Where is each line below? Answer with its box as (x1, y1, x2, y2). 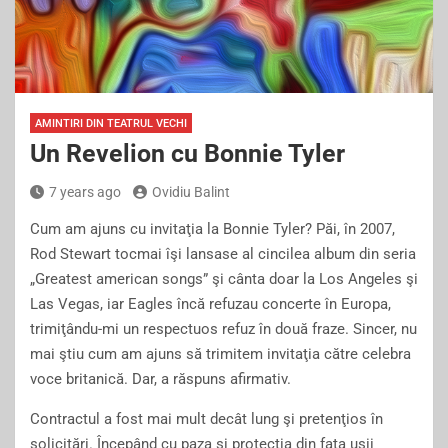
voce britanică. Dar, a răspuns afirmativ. (30, 370, 291, 388)
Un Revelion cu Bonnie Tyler (30, 139, 345, 168)
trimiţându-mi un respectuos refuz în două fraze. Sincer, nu (30, 320, 417, 338)
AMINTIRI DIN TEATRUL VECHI (35, 117, 187, 130)
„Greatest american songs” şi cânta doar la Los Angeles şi (30, 270, 418, 288)
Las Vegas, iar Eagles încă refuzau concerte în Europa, (30, 295, 391, 313)
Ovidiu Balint (152, 184, 230, 200)
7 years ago (49, 184, 121, 200)
